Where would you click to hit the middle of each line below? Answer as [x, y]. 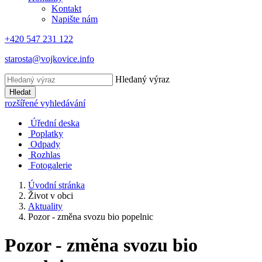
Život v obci [51, 196]
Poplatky [47, 134]
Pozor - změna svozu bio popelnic [91, 217]
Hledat [20, 92]
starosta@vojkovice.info [49, 59]
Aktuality [45, 206]
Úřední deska [55, 123]
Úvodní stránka [56, 185]
